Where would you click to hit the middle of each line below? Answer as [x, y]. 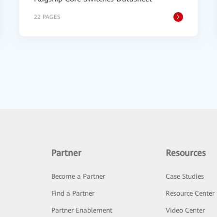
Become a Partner [78, 176]
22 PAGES [47, 17]
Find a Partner [73, 193]
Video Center [186, 210]
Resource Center [190, 193]
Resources [186, 153]
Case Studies [185, 176]
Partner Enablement [82, 210]
